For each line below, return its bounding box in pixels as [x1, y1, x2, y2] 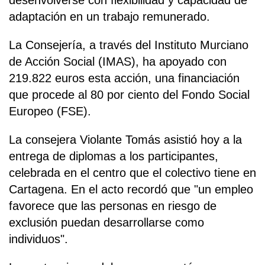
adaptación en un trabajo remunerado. [9, 10, 210, 24]
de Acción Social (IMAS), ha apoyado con [9, 55, 227, 69]
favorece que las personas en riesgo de [9, 199, 216, 213]
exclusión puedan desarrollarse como [9, 216, 204, 230]
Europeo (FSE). [9, 105, 91, 118]
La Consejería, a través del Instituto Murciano [9, 38, 248, 52]
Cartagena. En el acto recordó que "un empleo [9, 183, 253, 196]
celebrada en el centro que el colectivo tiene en [9, 166, 256, 180]
